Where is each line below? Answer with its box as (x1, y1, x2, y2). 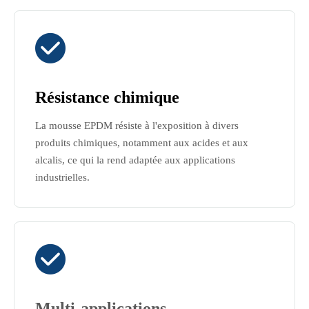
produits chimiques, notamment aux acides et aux (35, 137, 248, 148)
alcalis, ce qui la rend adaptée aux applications (35, 154, 235, 166)
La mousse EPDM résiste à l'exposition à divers (35, 120, 239, 131)
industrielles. (35, 172, 90, 183)
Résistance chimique (35, 88, 179, 106)
